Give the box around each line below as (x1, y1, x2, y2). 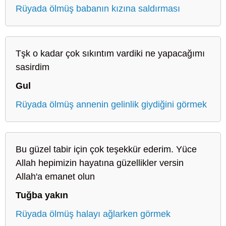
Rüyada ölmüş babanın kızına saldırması (16, 3, 180, 14)
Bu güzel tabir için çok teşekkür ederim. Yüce (16, 144, 197, 154)
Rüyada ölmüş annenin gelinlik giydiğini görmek (16, 99, 207, 109)
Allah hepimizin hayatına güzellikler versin (16, 157, 184, 168)
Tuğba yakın (16, 190, 68, 200)
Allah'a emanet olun (16, 171, 95, 182)
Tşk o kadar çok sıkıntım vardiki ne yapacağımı (16, 48, 205, 59)
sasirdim (16, 62, 49, 72)
